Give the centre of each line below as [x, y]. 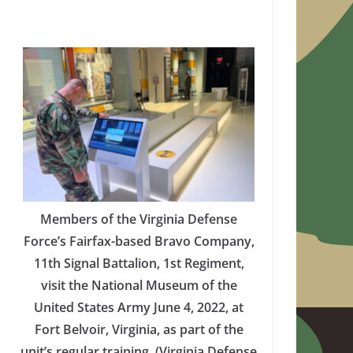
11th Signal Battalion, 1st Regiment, [139, 263]
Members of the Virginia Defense [139, 219]
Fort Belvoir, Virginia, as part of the [139, 329]
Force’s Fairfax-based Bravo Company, [139, 241]
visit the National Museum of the [139, 285]
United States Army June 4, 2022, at [139, 307]
